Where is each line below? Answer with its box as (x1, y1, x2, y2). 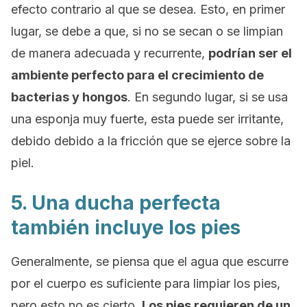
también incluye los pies (11, 216, 241, 239)
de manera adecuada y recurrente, (11, 46, 208, 60)
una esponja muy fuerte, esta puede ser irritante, (11, 112, 284, 126)
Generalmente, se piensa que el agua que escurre (11, 254, 288, 269)
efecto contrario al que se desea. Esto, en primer (11, 2, 285, 16)
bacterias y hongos (11, 90, 127, 104)
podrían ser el (208, 46, 292, 60)
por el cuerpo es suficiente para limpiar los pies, (11, 276, 280, 291)
